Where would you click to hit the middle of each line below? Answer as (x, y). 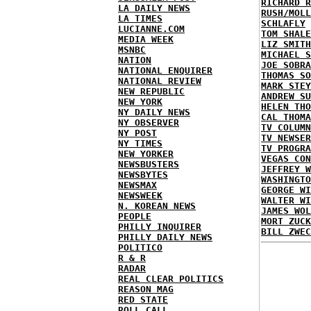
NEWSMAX (137, 185)
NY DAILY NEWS (154, 112)
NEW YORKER (146, 154)
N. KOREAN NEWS (157, 206)
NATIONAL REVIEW (160, 81)
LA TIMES (140, 18)
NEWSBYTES (143, 175)
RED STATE (143, 300)
